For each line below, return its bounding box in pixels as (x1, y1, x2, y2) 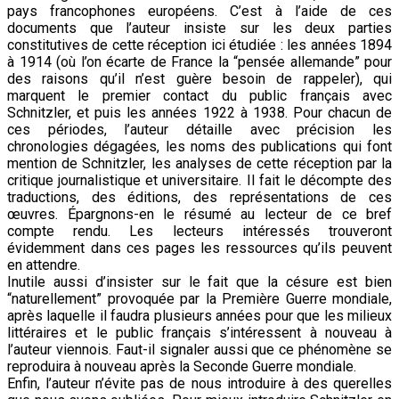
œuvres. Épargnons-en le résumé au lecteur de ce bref (7, 205, 392, 223)
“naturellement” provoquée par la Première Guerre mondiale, (7, 289, 392, 307)
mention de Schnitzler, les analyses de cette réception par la (7, 154, 392, 172)
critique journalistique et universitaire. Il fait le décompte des (7, 171, 392, 189)
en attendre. (7, 256, 80, 273)
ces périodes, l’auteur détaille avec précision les (7, 120, 392, 138)
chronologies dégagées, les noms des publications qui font (7, 137, 392, 155)
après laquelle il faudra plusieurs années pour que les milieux (7, 306, 392, 324)
